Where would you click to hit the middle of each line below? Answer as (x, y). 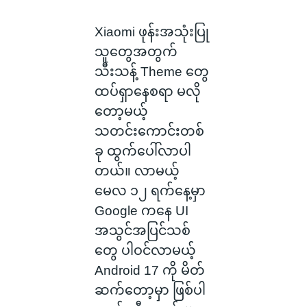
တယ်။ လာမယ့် (137, 171)
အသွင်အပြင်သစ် (142, 231)
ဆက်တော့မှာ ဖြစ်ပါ (150, 291)
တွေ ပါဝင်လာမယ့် (145, 251)
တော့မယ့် (121, 112)
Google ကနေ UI (141, 211)
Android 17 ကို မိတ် (149, 271)
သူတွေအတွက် (136, 52)
